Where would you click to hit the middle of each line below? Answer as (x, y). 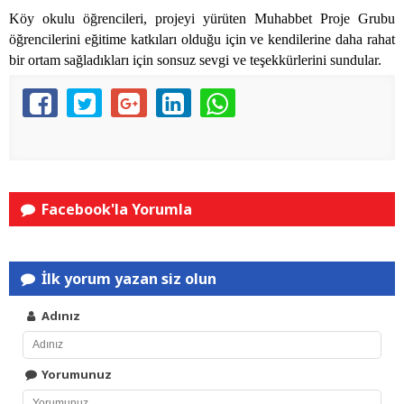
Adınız (60, 316)
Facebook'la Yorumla (115, 210)
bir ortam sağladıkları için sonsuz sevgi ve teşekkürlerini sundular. (195, 60)
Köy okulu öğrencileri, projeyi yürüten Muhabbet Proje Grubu (202, 19)
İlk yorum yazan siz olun (128, 279)
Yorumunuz (76, 375)
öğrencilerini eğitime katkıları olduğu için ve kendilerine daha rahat (202, 40)
